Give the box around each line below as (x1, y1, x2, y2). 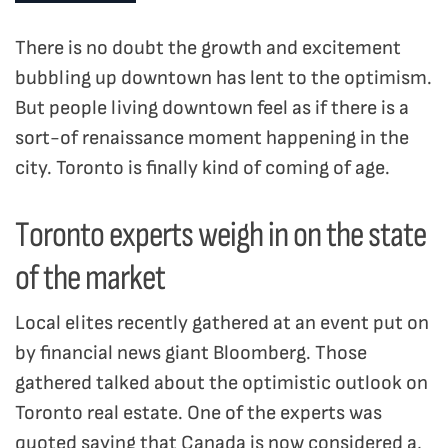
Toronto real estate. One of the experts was (15, 401, 382, 426)
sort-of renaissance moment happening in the (15, 126, 409, 151)
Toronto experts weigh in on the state (15, 215, 426, 255)
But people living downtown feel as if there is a (15, 96, 409, 121)
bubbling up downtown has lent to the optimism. (15, 66, 432, 91)
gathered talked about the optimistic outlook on (15, 371, 428, 396)
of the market (15, 258, 165, 298)
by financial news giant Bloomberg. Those (15, 341, 367, 366)
